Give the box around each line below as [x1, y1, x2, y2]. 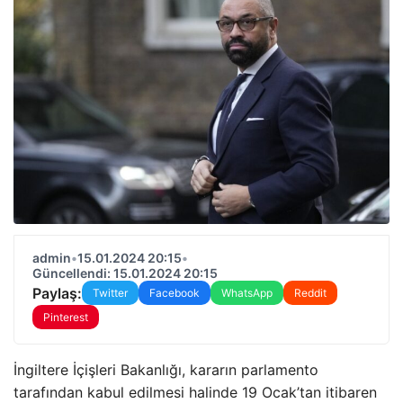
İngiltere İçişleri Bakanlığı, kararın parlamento [13, 361, 318, 379]
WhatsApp [221, 286, 273, 300]
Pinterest [43, 310, 88, 324]
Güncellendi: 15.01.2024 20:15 [32, 265, 218, 281]
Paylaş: [32, 283, 82, 302]
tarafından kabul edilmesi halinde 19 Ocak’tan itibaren [13, 383, 377, 401]
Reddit [294, 286, 327, 300]
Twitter [93, 286, 128, 300]
